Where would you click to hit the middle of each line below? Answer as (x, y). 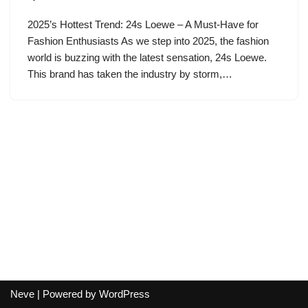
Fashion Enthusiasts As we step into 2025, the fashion (148, 41)
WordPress (124, 294)
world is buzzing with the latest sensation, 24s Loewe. (147, 57)
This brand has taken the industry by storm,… (131, 74)
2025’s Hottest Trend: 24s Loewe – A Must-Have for (143, 24)
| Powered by (67, 294)
